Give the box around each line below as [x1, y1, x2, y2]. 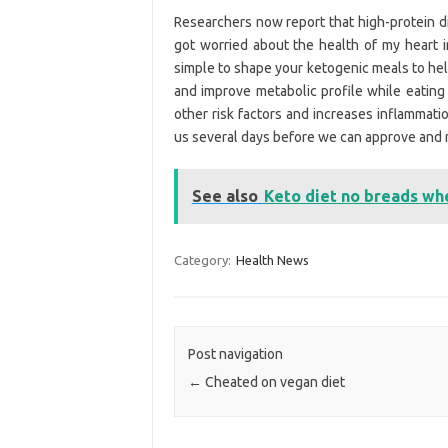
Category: [173, 252, 234, 267]
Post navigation [187, 346, 283, 363]
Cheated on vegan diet [201, 374, 345, 391]
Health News [235, 252, 309, 267]
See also [191, 186, 258, 205]
